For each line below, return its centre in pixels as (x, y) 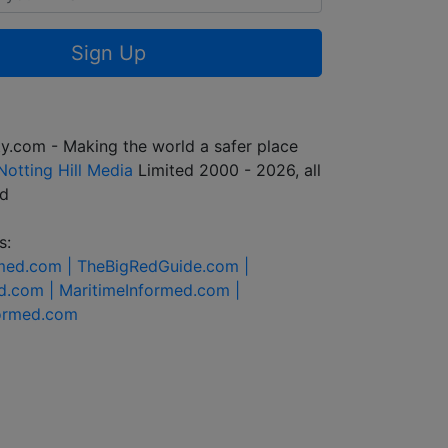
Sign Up (108, 52)
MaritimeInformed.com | (149, 290)
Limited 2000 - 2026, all (227, 170)
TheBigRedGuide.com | (163, 266)
